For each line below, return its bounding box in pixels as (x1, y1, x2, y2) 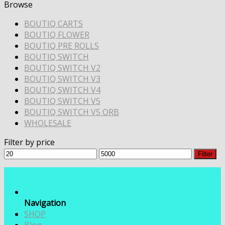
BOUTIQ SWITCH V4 (24, 84, 100, 95)
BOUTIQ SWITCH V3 (24, 73, 100, 84)
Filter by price (4, 137, 55, 148)
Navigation (24, 197, 66, 208)
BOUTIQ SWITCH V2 (24, 62, 100, 73)
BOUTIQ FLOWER (24, 29, 89, 40)
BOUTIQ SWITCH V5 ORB (24, 106, 119, 118)
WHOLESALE (24, 118, 71, 129)
